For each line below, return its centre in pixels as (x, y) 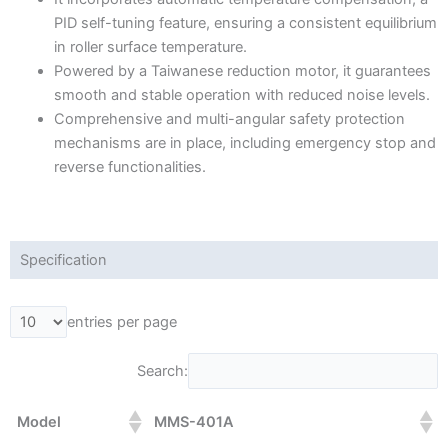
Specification (63, 260)
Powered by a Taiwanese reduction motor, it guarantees (242, 71)
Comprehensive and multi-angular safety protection (229, 119)
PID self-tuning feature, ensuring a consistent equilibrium (245, 23)
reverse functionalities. (129, 167)
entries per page (122, 322)
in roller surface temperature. (150, 47)
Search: (162, 370)
